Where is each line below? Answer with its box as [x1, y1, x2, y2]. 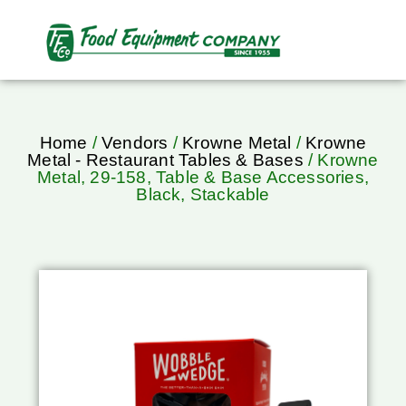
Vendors [101, 133, 169, 153]
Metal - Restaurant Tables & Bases [27, 150, 304, 170]
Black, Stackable [136, 185, 270, 205]
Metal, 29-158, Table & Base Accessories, [36, 168, 369, 188]
